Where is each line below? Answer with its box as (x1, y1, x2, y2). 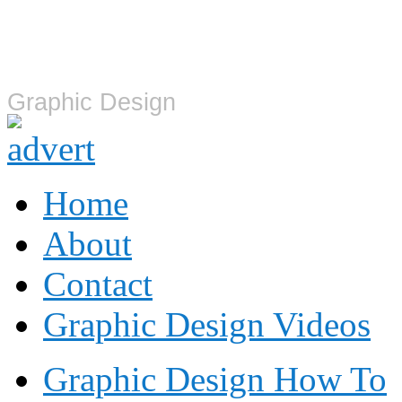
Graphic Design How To (43, 359, 387, 398)
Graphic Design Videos (43, 304, 371, 344)
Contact (43, 264, 153, 303)
